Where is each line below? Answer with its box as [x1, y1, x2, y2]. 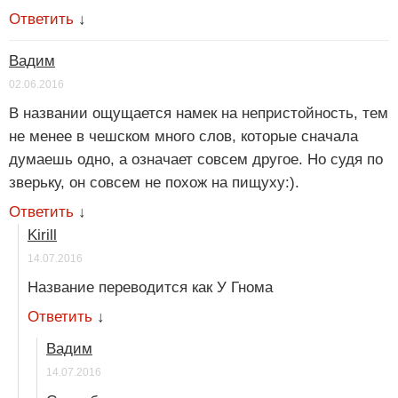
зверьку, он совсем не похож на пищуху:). [9, 174, 299, 192]
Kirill [28, 227, 57, 244]
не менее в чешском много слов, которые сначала [9, 128, 358, 146]
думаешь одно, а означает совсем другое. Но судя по [9, 151, 383, 169]
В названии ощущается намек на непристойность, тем [9, 105, 388, 123]
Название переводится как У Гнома [28, 279, 273, 297]
